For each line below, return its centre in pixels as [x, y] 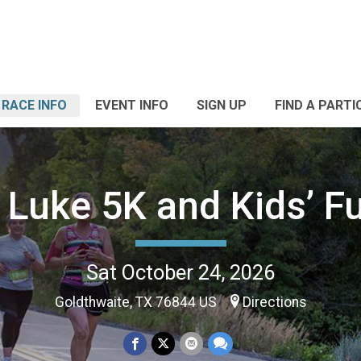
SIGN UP [222, 105]
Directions [274, 302]
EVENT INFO [132, 105]
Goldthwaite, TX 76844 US [137, 302]
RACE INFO [34, 105]
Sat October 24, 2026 [180, 272]
